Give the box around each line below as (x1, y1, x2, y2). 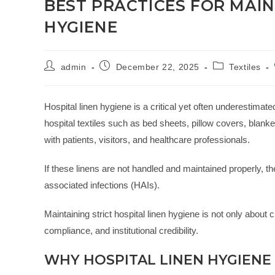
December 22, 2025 (115, 62, 200, 72)
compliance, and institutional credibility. (44, 225, 198, 236)
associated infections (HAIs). (44, 180, 160, 191)
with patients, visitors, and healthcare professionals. (44, 134, 250, 145)
